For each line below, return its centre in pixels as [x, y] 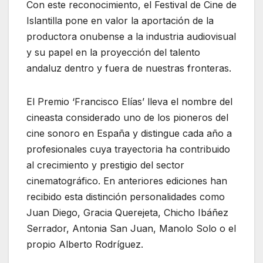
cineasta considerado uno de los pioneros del [127, 118]
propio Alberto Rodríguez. [85, 245]
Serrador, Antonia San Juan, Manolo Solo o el [131, 229]
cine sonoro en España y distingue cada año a [129, 134]
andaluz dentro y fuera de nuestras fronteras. [129, 68]
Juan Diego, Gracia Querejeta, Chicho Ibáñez [127, 213]
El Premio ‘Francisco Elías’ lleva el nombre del [129, 102]
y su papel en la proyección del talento [113, 53]
